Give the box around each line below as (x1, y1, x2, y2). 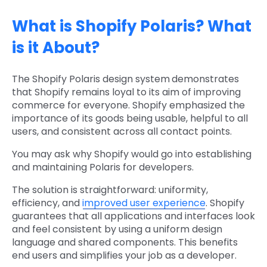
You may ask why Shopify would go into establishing (12, 147, 252, 162)
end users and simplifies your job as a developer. (12, 249, 237, 263)
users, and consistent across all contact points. (12, 125, 232, 139)
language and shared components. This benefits (12, 235, 238, 250)
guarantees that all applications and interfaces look (12, 209, 255, 223)
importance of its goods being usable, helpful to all (12, 111, 248, 126)
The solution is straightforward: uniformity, (12, 183, 208, 197)
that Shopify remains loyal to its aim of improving (12, 85, 241, 100)
